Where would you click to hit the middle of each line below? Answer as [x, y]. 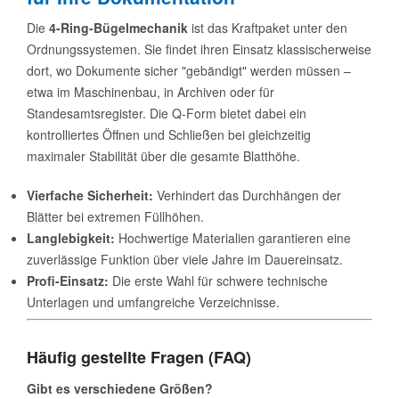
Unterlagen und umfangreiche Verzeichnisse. [153, 301]
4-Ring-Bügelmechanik [118, 27]
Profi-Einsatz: [68, 280]
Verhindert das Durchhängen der [247, 195]
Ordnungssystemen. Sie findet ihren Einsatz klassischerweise [199, 49]
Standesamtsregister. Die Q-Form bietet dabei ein [167, 113]
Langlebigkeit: [71, 237]
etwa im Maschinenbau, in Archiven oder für [151, 91]
